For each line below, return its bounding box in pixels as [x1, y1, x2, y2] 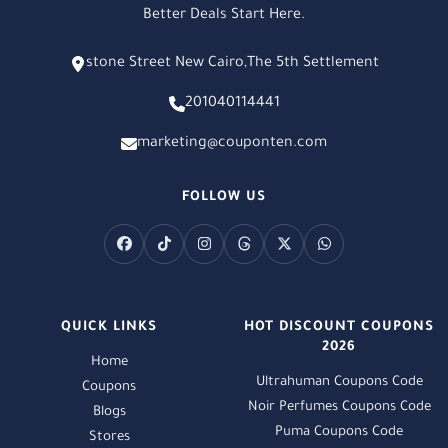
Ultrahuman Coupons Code [255, 374, 423, 390]
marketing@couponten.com [137, 135, 327, 152]
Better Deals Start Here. [143, 7, 305, 24]
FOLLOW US [182, 189, 266, 205]
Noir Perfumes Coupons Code [247, 399, 431, 415]
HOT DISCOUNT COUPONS [244, 319, 434, 335]
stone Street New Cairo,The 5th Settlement [85, 55, 379, 72]
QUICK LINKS [61, 319, 157, 335]
